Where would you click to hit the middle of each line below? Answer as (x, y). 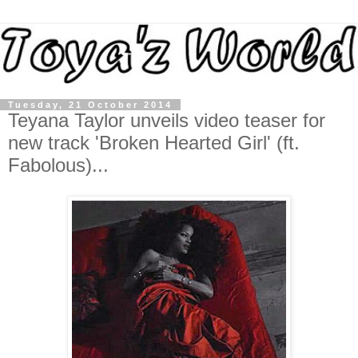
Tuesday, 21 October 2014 (90, 105)
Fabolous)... (58, 165)
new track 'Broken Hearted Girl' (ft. (154, 143)
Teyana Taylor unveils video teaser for (167, 121)
